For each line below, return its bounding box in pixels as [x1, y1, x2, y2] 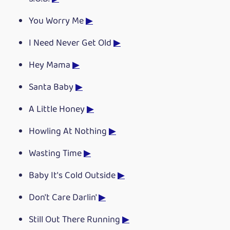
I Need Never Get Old [29, 36, 113, 51]
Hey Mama [29, 58, 72, 73]
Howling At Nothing [29, 124, 109, 140]
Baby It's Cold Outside [29, 168, 118, 184]
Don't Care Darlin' [29, 190, 99, 206]
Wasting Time [29, 146, 84, 162]
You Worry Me [29, 14, 86, 29]
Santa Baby [29, 80, 75, 95]
